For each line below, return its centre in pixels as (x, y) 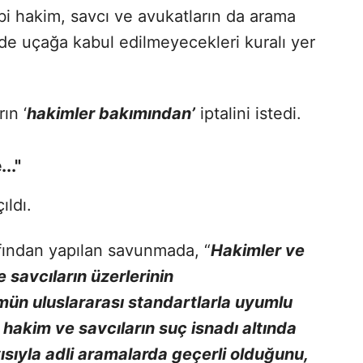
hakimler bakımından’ (111, 113)
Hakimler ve (258, 250)
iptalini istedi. (248, 113)
